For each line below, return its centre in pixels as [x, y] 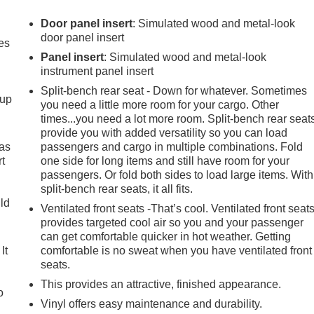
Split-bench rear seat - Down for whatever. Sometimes [174, 90]
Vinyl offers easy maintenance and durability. [152, 303]
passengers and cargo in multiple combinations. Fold [172, 146]
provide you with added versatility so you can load [164, 132]
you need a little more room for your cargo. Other [160, 104]
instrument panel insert [97, 71]
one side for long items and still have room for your [165, 161]
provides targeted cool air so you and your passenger [172, 222]
